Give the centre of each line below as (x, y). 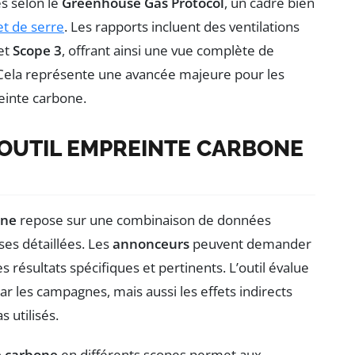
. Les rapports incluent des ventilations (182, 26)
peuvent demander (250, 243)
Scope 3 (37, 50)
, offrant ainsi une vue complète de (168, 50)
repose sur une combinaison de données (144, 219)
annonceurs (151, 243)
